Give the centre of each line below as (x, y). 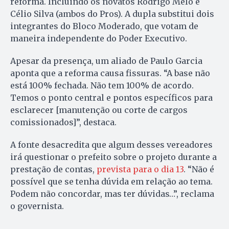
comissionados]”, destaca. (63, 122)
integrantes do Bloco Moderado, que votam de (104, 26)
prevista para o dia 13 (140, 169)
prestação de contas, (53, 169)
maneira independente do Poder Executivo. (99, 39)
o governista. (37, 206)
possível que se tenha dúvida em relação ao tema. (111, 182)
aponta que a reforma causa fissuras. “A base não (110, 73)
